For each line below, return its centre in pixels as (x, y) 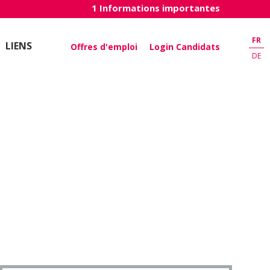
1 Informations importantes (156, 8)
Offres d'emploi (104, 47)
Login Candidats (185, 47)
